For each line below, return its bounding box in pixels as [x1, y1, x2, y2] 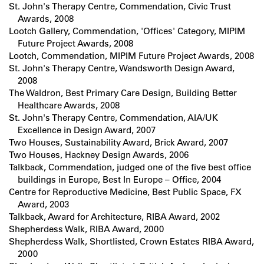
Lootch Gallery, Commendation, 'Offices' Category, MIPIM [9, 25, 245, 37]
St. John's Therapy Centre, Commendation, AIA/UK [9, 112, 218, 124]
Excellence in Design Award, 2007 [18, 124, 156, 136]
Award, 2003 [18, 199, 69, 210]
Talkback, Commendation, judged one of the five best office [9, 161, 251, 173]
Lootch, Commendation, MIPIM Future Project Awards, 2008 [9, 50, 254, 62]
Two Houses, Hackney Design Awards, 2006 [9, 149, 189, 161]
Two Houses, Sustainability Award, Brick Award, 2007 [9, 137, 228, 148]
